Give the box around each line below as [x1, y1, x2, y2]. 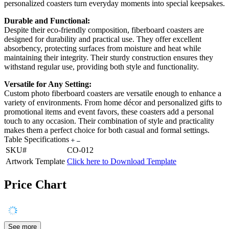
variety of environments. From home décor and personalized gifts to [4, 98, 222, 107]
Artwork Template [6, 157, 65, 166]
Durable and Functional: [4, 16, 90, 26]
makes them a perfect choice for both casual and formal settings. [4, 126, 210, 135]
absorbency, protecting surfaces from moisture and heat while [4, 44, 201, 53]
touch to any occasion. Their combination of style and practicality [4, 117, 214, 126]
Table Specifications [4, 135, 71, 144]
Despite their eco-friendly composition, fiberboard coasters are [4, 26, 204, 35]
